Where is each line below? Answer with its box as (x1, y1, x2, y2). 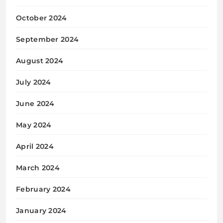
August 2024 (16, 56, 64, 65)
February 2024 (16, 184, 71, 194)
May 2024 (16, 120, 52, 129)
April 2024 (16, 141, 54, 151)
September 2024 (16, 34, 79, 44)
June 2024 (16, 99, 55, 108)
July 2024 (16, 77, 51, 87)
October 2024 (16, 13, 67, 22)
